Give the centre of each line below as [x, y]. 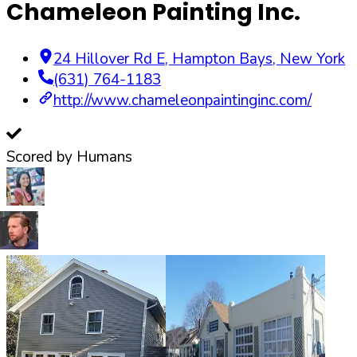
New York [312, 59]
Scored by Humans [69, 157]
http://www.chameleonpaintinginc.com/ [182, 101]
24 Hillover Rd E [109, 59]
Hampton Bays [222, 59]
